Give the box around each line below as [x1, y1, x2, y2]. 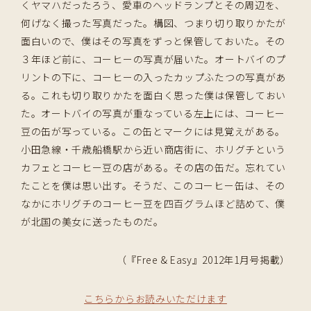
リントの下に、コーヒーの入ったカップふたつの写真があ [20, 69, 287, 84]
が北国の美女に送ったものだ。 [20, 214, 164, 228]
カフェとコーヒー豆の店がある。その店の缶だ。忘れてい [20, 160, 287, 174]
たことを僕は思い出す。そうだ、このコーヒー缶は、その [20, 178, 286, 192]
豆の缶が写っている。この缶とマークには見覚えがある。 [20, 124, 286, 138]
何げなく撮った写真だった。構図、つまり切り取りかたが [20, 15, 287, 30]
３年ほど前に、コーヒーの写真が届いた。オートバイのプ [20, 51, 287, 66]
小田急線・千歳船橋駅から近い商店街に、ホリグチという [20, 142, 287, 156]
